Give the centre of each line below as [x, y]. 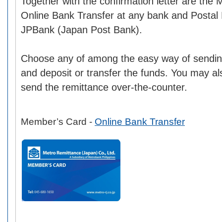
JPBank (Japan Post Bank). [82, 30]
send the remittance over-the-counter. [104, 87]
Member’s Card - [58, 122]
